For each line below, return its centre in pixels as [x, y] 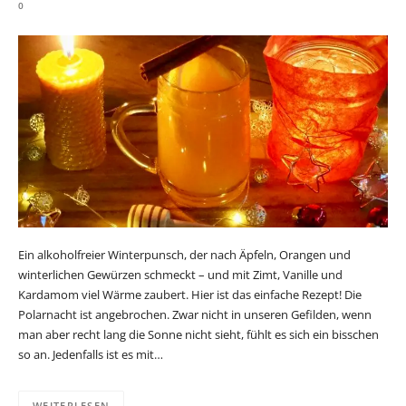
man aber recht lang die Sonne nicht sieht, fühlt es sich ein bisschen [198, 334]
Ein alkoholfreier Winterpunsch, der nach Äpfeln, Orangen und [184, 254]
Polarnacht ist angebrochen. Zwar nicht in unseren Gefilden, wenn [195, 314]
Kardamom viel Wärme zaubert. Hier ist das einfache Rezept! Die [190, 294]
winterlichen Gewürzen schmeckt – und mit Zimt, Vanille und [180, 274]
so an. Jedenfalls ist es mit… [91, 354]
